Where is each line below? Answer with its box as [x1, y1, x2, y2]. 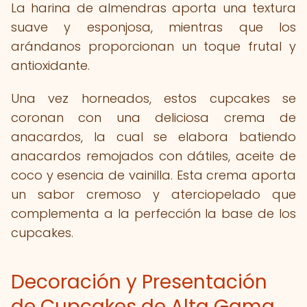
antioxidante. [11, 57, 90, 74]
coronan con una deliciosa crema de [11, 109, 296, 126]
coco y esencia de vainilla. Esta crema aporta [11, 167, 296, 184]
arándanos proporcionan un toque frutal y [11, 38, 296, 55]
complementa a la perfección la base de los [11, 205, 296, 222]
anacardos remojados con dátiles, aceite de [11, 147, 296, 164]
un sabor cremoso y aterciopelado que [11, 186, 296, 203]
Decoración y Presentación [11, 269, 267, 295]
